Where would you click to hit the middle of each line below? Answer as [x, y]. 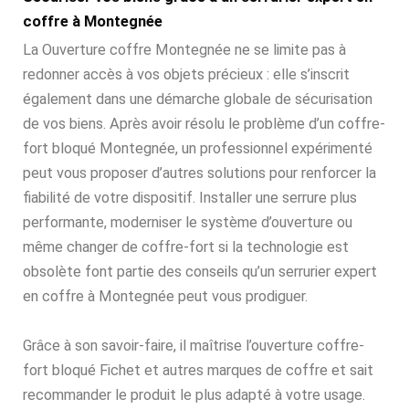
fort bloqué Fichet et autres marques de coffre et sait [198, 371]
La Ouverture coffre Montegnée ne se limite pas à [184, 50]
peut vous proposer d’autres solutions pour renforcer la [199, 173]
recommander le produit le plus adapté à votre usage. [194, 395]
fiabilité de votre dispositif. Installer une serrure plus [190, 198]
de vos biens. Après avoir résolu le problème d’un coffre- [204, 124]
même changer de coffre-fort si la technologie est [186, 247]
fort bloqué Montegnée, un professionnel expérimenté [198, 149]
